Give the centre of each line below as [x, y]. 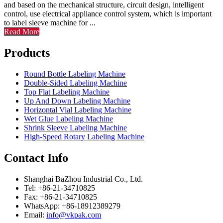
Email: [35, 215]
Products [27, 53]
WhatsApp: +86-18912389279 [72, 206]
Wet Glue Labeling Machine [68, 118]
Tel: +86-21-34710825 [59, 188]
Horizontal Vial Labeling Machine [78, 110]
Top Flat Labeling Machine [67, 92]
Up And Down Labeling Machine [77, 101]
